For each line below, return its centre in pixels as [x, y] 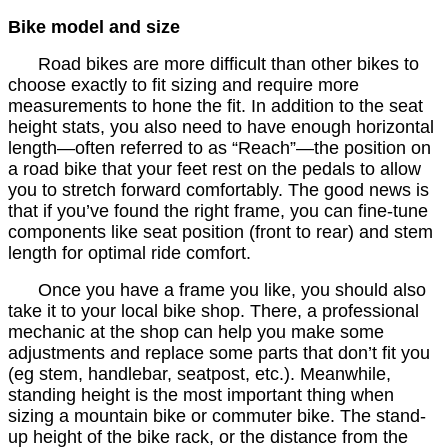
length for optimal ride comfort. [129, 253]
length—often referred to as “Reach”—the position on [219, 148]
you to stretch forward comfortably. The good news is [218, 190]
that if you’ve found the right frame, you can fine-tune [218, 211]
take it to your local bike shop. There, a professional [213, 311]
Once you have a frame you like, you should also [232, 290]
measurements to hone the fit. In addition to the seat [215, 106]
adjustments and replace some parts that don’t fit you [219, 353]
